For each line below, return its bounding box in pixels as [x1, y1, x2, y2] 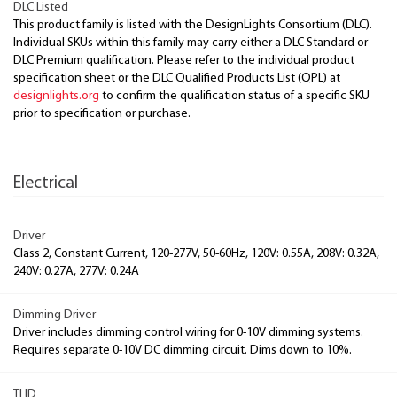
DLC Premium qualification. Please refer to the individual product [13, 54, 354, 67]
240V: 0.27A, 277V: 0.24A [13, 264, 139, 278]
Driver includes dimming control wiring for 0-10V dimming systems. [13, 326, 363, 339]
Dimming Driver [13, 308, 96, 322]
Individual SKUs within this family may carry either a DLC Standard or [13, 36, 368, 50]
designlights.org [13, 90, 99, 103]
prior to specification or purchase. [13, 107, 191, 121]
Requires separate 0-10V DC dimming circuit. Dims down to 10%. [13, 344, 352, 357]
